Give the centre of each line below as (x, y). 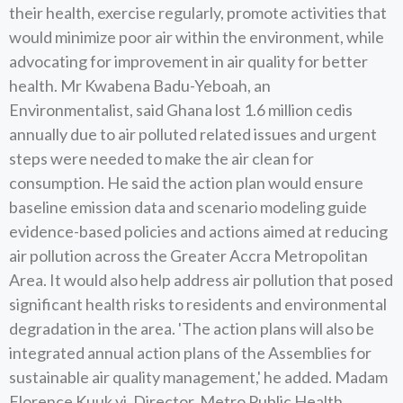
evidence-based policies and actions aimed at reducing (198, 231)
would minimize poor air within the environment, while (197, 37)
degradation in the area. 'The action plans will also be (192, 328)
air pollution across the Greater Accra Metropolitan (188, 255)
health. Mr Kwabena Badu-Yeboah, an (140, 85)
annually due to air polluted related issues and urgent (193, 134)
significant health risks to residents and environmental (198, 304)
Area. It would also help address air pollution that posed (201, 280)
